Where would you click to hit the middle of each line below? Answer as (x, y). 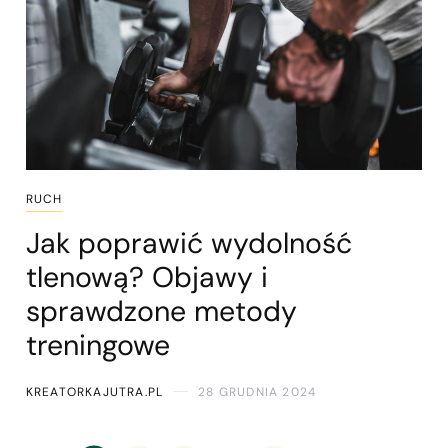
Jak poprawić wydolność (188, 243)
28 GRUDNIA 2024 (257, 391)
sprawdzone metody (161, 311)
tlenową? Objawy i (146, 277)
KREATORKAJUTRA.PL (94, 391)
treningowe (97, 345)
